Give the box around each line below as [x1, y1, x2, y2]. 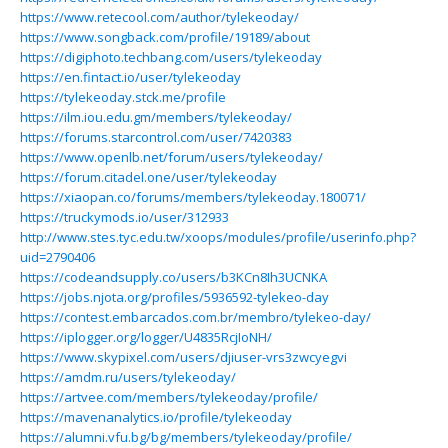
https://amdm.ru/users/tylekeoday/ [20, 368, 236, 386]
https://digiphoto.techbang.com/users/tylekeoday [20, 48, 322, 66]
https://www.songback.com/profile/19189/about [20, 28, 310, 46]
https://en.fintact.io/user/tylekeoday [20, 68, 241, 86]
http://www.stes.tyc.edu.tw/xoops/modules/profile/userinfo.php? [20, 228, 416, 246]
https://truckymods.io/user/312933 [20, 208, 229, 226]
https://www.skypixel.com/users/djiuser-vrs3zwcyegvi [20, 348, 347, 366]
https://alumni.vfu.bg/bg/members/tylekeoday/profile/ [20, 428, 352, 446]
